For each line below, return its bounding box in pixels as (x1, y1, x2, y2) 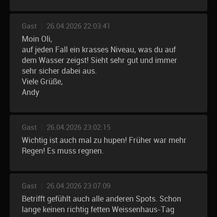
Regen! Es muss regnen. (22, 146, 104, 155)
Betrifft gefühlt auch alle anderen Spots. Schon (22, 194, 181, 203)
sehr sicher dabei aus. (22, 66, 97, 76)
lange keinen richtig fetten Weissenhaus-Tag (22, 205, 174, 214)
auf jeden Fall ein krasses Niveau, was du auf (22, 45, 176, 54)
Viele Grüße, (22, 77, 63, 86)
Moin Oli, (22, 34, 52, 44)
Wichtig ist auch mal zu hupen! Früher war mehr (22, 136, 186, 145)
